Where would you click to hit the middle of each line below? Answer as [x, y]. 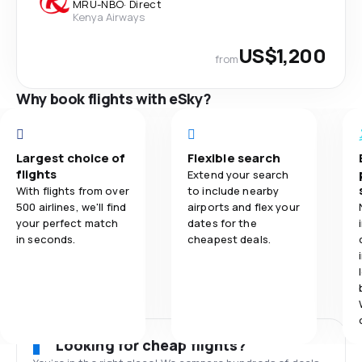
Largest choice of [71, 158]
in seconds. [46, 239]
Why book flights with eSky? [114, 98]
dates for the [222, 223]
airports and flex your [244, 206]
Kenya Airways [109, 17]
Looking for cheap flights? [152, 345]
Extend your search [238, 174]
